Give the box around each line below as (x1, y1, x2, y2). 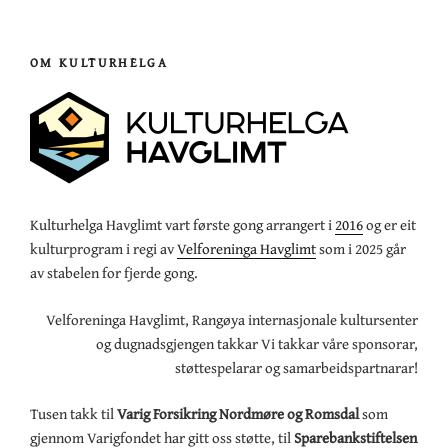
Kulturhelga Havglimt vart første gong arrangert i (30, 214, 335, 236)
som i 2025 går (316, 238, 406, 260)
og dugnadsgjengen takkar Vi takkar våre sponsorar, (96, 332, 418, 354)
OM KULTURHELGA (30, 53, 169, 73)
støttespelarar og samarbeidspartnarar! (175, 356, 418, 378)
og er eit (363, 214, 416, 236)
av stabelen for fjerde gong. (30, 262, 198, 284)
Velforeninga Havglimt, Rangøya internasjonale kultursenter (46, 308, 418, 330)
